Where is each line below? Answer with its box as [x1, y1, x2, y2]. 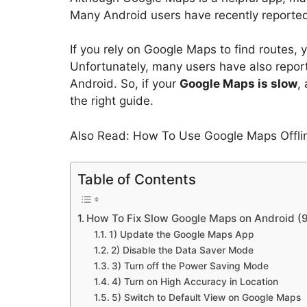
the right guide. [70, 94, 153, 108]
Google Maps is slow [180, 77, 297, 91]
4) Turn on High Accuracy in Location [111, 276, 278, 288]
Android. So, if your [70, 77, 180, 91]
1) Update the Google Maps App [108, 229, 254, 241]
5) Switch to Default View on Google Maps [111, 292, 301, 304]
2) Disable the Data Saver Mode [110, 245, 254, 256]
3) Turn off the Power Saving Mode [111, 260, 269, 272]
